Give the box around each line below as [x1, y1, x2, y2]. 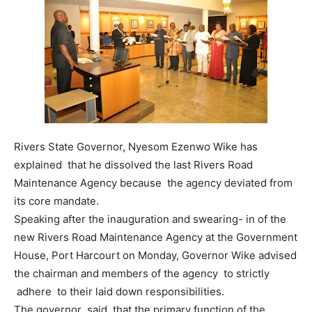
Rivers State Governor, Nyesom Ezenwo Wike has [14, 140, 258, 153]
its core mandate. [14, 194, 99, 208]
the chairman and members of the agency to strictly [14, 267, 270, 280]
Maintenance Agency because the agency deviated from [14, 176, 292, 189]
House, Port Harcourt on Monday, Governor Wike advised [14, 249, 297, 262]
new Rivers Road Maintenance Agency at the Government [14, 231, 297, 244]
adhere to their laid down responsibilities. [14, 285, 227, 298]
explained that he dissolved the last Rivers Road [14, 158, 253, 171]
